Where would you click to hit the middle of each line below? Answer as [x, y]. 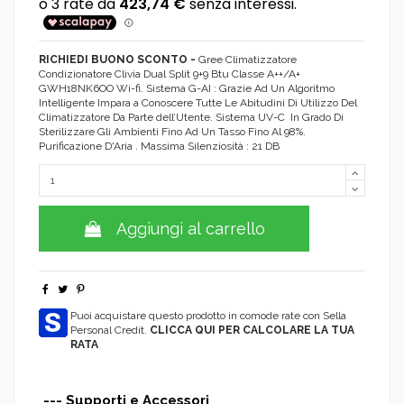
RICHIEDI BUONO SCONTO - [119, 60]
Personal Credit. [110, 331]
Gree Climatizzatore [248, 60]
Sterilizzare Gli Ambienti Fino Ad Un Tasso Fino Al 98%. [174, 132]
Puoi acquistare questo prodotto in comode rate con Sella [208, 316]
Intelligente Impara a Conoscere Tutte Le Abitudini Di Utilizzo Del [198, 103]
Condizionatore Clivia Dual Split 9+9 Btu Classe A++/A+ [170, 74]
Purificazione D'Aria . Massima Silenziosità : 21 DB [159, 147]
